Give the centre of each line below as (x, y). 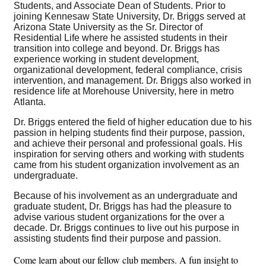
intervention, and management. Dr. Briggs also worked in (132, 81)
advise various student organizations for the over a (119, 217)
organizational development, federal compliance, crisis (128, 70)
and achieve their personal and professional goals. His (128, 144)
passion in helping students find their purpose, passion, (129, 133)
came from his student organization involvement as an (126, 165)
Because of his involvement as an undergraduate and (126, 196)
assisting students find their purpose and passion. (117, 239)
